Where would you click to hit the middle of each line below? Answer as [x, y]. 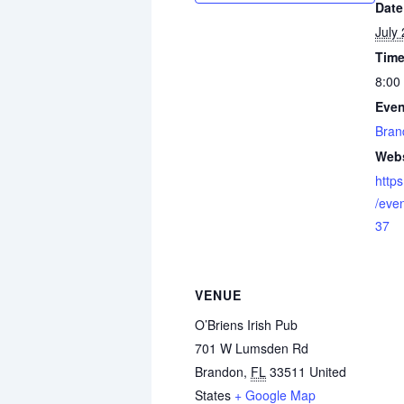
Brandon [219, 372]
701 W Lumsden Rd [252, 348]
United [328, 372]
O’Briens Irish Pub [246, 325]
